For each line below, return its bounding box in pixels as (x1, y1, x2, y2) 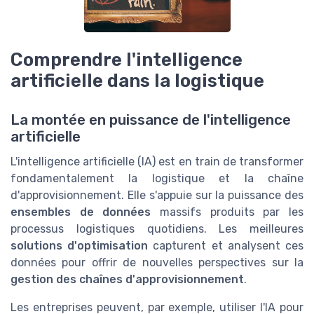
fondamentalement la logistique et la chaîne (11, 172, 303, 186)
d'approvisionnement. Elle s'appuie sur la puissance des (11, 189, 303, 203)
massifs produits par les (151, 205, 304, 219)
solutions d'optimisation (11, 239, 149, 253)
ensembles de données (11, 205, 151, 219)
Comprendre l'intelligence (11, 49, 243, 70)
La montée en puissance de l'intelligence (11, 111, 291, 129)
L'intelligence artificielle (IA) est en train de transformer (11, 155, 303, 169)
